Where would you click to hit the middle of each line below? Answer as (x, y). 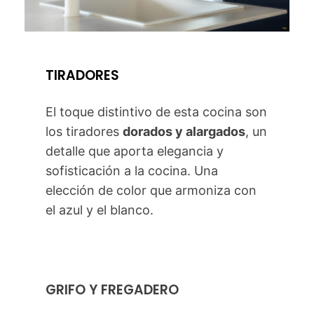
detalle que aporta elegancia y (135, 151)
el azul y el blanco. (100, 210)
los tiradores (84, 132)
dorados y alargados (184, 132)
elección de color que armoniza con (151, 191)
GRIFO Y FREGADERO (112, 290)
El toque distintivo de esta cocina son (157, 112)
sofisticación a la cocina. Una (132, 171)
